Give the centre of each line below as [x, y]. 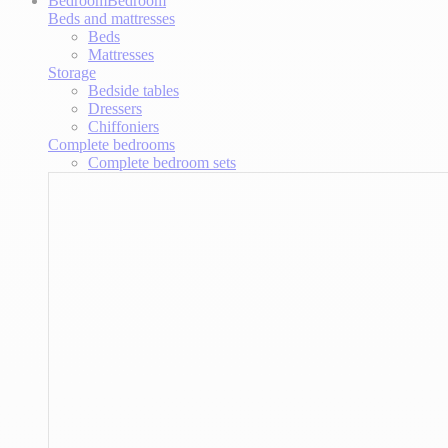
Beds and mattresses [111, 18]
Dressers [115, 108]
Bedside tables [133, 90]
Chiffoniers [123, 126]
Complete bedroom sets [162, 162]
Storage [72, 72]
